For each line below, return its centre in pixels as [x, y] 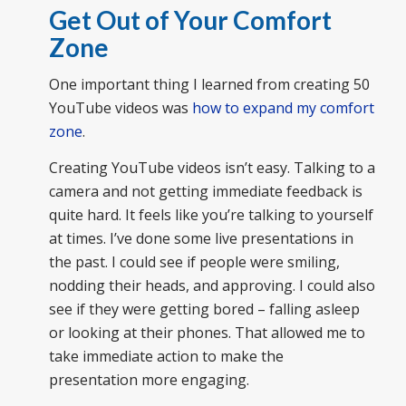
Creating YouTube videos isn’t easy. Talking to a [212, 167]
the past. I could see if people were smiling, [194, 261]
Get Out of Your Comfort [190, 19]
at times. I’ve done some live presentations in [201, 238]
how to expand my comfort [283, 108]
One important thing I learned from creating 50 [209, 85]
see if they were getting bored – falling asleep [204, 309]
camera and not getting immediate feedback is [205, 191]
